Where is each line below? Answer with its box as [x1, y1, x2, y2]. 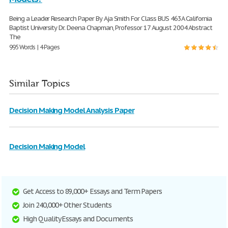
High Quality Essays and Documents [23, 214, 133, 224]
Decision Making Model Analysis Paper [9, 105, 134, 116]
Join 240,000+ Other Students [23, 201, 111, 210]
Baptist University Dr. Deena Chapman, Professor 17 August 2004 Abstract [9, 23, 213, 32]
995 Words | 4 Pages [9, 43, 60, 51]
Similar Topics [9, 78, 70, 89]
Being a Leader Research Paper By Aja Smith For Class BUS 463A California [9, 14, 212, 23]
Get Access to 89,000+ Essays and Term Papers [23, 187, 162, 196]
